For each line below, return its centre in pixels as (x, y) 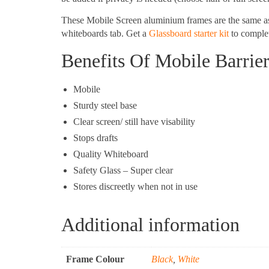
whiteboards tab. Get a (105, 34)
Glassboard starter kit (189, 34)
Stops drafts (95, 138)
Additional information (150, 225)
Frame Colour (95, 259)
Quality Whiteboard (111, 154)
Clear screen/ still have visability (134, 122)
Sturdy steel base (105, 106)
